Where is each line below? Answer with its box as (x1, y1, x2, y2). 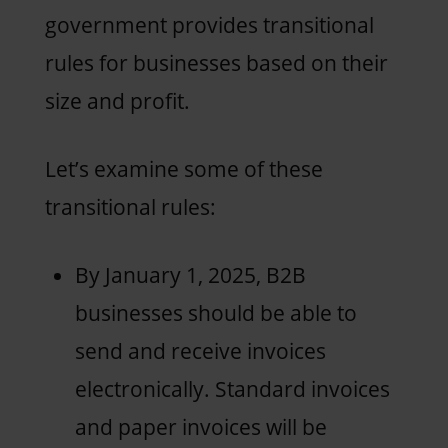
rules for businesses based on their (44, 48, 388, 77)
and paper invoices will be (74, 412, 327, 441)
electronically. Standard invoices (74, 374, 390, 403)
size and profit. (44, 86, 195, 115)
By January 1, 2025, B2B (74, 260, 306, 289)
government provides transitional (44, 10, 374, 39)
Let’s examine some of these (44, 154, 323, 183)
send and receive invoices (74, 336, 326, 365)
